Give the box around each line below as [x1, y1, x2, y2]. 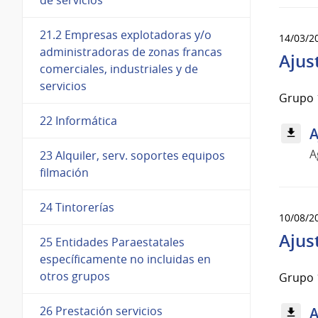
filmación [40, 164, 89, 180]
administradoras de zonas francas [40, 43, 222, 60]
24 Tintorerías [40, 199, 114, 215]
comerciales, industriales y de [40, 60, 198, 77]
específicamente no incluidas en [40, 251, 211, 267]
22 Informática [40, 112, 117, 128]
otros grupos [40, 268, 110, 284]
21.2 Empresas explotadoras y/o [40, 26, 212, 43]
